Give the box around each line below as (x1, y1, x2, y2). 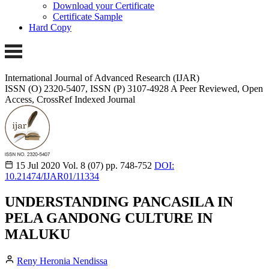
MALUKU (5, 226, 70, 242)
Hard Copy (29, 22, 71, 33)
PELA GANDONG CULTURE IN (5, 210, 213, 226)
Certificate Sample (53, 11, 122, 22)
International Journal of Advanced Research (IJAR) (5, 72, 199, 83)
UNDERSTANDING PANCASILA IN (5, 193, 233, 210)
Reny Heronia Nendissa (17, 255, 107, 266)
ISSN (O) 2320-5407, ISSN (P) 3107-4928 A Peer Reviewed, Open (5, 83, 263, 94)
